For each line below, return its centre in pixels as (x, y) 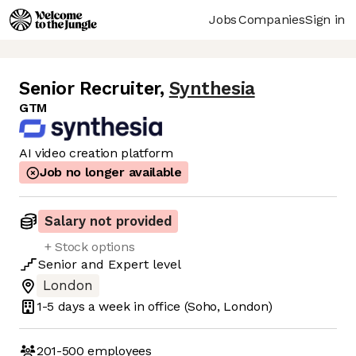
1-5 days (61, 306)
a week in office (133, 306)
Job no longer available (111, 172)
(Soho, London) (228, 306)
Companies (272, 19)
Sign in (325, 19)
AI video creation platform (96, 153)
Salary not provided (108, 222)
